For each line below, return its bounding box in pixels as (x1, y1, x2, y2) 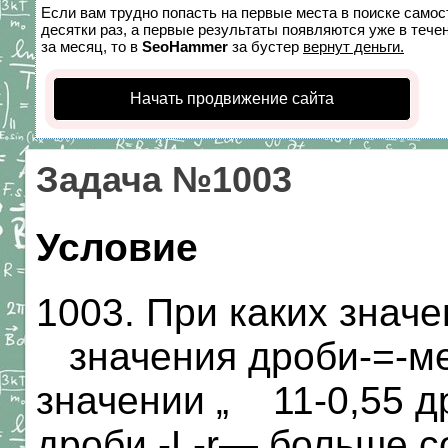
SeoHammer (142, 38, 228, 55)
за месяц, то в (41, 38, 142, 55)
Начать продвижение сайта (130, 90, 334, 107)
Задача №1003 (36, 160, 292, 200)
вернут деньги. (303, 38, 404, 55)
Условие (36, 226, 198, 269)
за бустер (228, 38, 303, 55)
